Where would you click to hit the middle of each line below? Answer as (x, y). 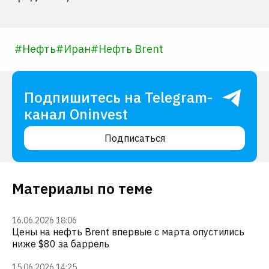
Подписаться (134, 138)
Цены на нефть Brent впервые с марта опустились (128, 232)
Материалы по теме (82, 189)
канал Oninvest (76, 114)
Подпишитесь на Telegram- (118, 97)
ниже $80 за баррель (61, 244)
